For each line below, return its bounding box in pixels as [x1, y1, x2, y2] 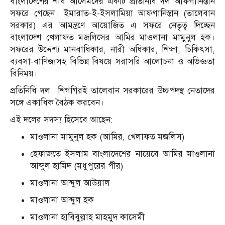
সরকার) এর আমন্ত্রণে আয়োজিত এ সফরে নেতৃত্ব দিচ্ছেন [10, 20, 215, 31]
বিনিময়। [10, 68, 38, 79]
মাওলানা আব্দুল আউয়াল [30, 178, 110, 189]
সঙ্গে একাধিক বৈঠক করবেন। [10, 97, 104, 108]
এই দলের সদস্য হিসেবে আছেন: [10, 115, 113, 126]
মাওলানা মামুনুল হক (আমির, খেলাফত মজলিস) [30, 132, 184, 143]
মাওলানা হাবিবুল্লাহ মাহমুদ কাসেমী [30, 212, 145, 223]
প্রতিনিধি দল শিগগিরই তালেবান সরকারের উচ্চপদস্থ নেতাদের [10, 85, 215, 96]
